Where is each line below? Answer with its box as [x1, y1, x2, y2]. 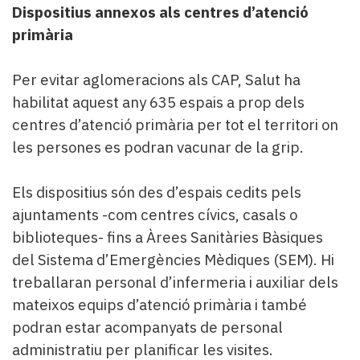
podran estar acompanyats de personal [12, 317, 283, 337]
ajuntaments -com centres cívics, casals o [12, 204, 297, 224]
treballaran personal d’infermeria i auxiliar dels [12, 272, 338, 292]
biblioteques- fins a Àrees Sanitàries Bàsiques [12, 227, 323, 247]
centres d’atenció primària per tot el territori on [12, 114, 338, 134]
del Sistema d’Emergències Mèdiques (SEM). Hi [12, 249, 334, 269]
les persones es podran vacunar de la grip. [12, 137, 307, 157]
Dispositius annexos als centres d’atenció [12, 2, 309, 22]
